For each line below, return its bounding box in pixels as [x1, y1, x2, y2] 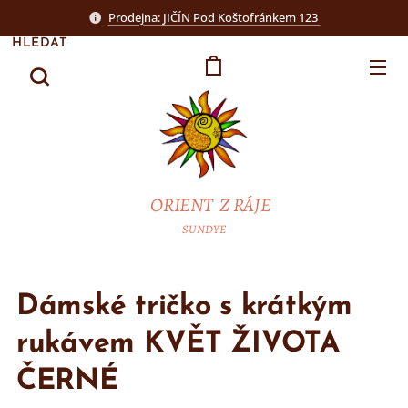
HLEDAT [12, 36, 67, 50]
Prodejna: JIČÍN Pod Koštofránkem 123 [107, 8, 321, 25]
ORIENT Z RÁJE [147, 192, 271, 218]
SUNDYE [182, 221, 226, 237]
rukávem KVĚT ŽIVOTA [16, 330, 340, 359]
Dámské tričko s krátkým [16, 292, 352, 321]
